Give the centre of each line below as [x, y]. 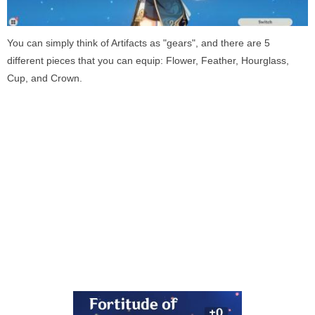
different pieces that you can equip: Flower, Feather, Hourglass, [148, 61]
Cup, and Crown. [45, 78]
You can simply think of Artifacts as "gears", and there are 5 [139, 43]
